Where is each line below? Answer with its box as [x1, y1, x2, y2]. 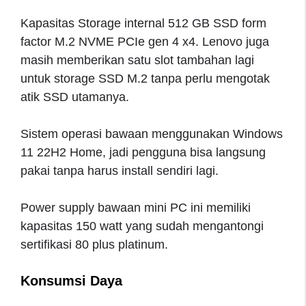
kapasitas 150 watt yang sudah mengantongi [20, 219, 264, 233]
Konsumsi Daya [20, 273, 122, 288]
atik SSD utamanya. [20, 89, 129, 104]
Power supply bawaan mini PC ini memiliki [20, 200, 251, 214]
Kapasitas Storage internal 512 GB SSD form [20, 16, 266, 30]
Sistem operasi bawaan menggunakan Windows [20, 126, 283, 141]
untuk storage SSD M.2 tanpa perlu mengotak [20, 71, 270, 85]
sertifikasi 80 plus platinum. [20, 237, 168, 251]
